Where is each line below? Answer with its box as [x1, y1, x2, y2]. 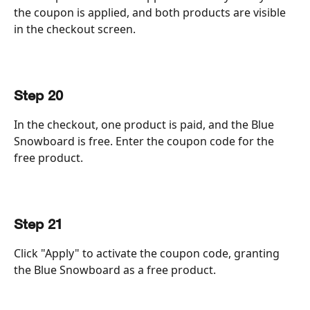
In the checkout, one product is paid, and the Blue [14, 117, 277, 133]
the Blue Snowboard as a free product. [14, 262, 216, 278]
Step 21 [14, 219, 63, 232]
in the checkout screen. [14, 21, 136, 37]
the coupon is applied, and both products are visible [14, 5, 289, 21]
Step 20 [14, 90, 63, 104]
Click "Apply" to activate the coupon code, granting [14, 246, 282, 262]
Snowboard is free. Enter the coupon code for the [14, 134, 277, 149]
